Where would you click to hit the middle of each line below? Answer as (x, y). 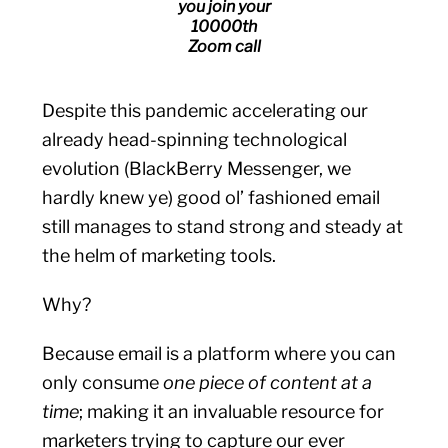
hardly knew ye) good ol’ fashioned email (211, 197)
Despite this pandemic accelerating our (205, 110)
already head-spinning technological (195, 139)
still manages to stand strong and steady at (223, 226)
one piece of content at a (268, 382)
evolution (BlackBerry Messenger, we (197, 168)
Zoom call (224, 46)
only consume (103, 382)
